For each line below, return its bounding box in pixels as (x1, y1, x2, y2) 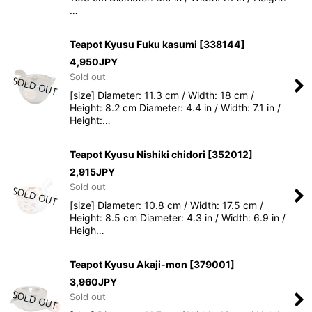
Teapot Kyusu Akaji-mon (70, 258, 187, 270)
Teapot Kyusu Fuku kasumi (70, 38, 197, 50)
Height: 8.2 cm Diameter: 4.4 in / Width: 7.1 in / (70, 102, 281, 114)
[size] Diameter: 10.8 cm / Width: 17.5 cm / (70, 199, 263, 211)
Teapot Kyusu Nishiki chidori (70, 148, 205, 160)
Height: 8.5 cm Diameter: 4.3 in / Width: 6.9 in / (70, 212, 286, 224)
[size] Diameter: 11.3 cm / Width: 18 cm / (70, 89, 254, 101)
